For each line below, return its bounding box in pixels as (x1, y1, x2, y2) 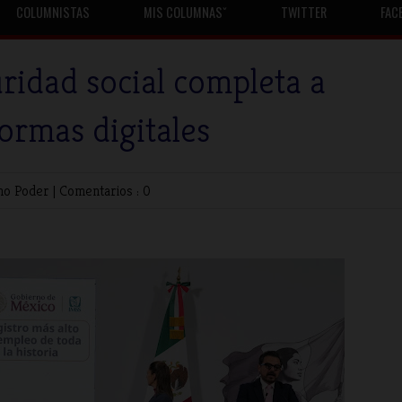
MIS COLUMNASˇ (144, 3, 227, 22)
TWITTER (281, 3, 327, 22)
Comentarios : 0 (59, 181, 151, 200)
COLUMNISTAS (16, 3, 90, 22)
